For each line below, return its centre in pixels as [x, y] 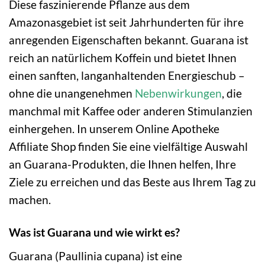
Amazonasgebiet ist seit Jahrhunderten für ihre [126, 22]
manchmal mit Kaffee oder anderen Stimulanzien [131, 111]
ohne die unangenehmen [72, 93]
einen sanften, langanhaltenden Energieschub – [127, 76]
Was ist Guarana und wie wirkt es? [94, 232]
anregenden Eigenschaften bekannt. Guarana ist [129, 40]
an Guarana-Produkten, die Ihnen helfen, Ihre [122, 164]
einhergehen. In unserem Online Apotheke [114, 129]
